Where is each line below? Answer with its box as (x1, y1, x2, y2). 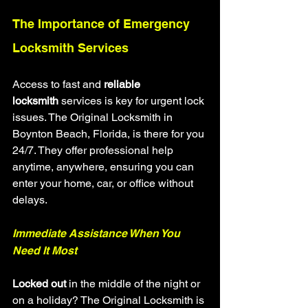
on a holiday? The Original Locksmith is (12, 294, 207, 307)
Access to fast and (12, 78, 104, 91)
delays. (12, 193, 47, 206)
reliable (104, 78, 143, 91)
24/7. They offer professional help (12, 144, 176, 157)
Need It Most (12, 244, 77, 257)
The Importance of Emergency (12, 16, 193, 31)
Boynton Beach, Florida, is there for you (12, 127, 207, 140)
